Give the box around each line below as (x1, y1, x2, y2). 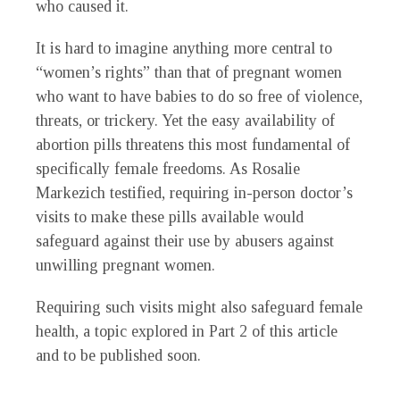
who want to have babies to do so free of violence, (36, 87, 362, 106)
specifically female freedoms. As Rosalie (36, 160, 300, 179)
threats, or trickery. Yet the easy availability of (36, 112, 335, 130)
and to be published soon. (36, 346, 201, 365)
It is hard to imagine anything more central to (36, 39, 332, 58)
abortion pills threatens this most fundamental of (36, 136, 350, 154)
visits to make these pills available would (36, 208, 304, 227)
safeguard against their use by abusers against (36, 232, 334, 251)
